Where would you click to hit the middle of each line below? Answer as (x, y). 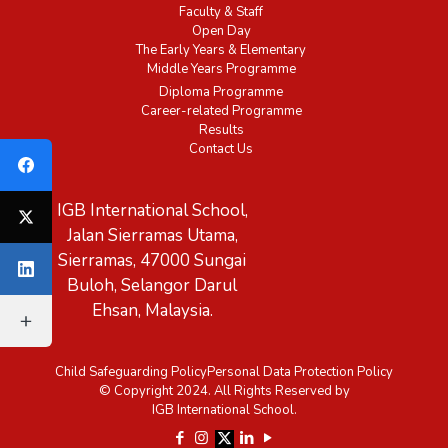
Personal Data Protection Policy (300, 371)
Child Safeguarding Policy (131, 371)
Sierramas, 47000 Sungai (152, 260)
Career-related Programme (221, 111)
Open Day (221, 31)
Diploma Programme (221, 92)
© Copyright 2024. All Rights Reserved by (224, 390)
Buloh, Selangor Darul (152, 285)
